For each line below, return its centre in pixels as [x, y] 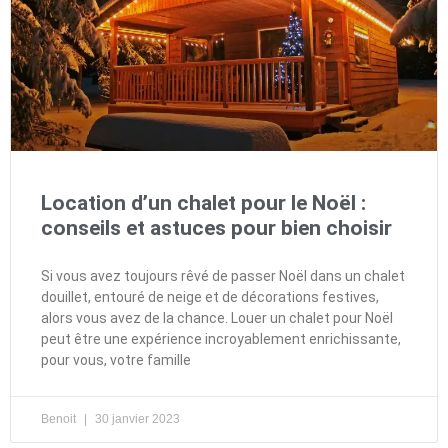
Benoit [60, 418]
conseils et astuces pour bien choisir [216, 227]
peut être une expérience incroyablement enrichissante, [221, 338]
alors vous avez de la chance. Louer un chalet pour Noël [217, 317]
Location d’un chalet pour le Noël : [203, 202]
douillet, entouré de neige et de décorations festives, [210, 296]
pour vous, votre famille [116, 359]
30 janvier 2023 [136, 418]
